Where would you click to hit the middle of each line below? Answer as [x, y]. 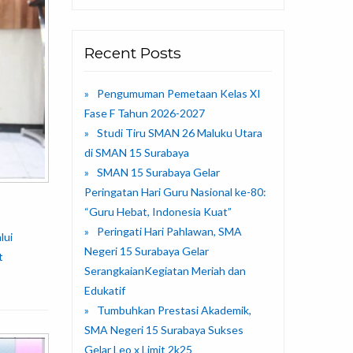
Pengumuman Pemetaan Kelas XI [179, 94]
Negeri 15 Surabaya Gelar [147, 251]
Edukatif [105, 291]
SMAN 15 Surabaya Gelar [158, 173]
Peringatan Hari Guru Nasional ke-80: [175, 192]
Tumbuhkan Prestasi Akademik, [174, 310]
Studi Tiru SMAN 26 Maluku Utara [180, 133]
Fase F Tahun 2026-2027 [145, 113]
